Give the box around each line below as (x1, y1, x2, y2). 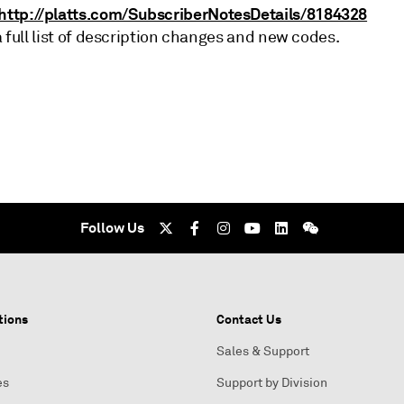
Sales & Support (216, 344, 309, 359)
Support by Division (216, 375, 327, 390)
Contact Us (216, 311, 281, 327)
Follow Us (79, 218, 144, 237)
